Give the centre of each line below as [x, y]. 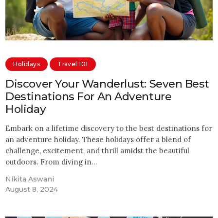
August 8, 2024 [32, 189]
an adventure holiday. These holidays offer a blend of [98, 139]
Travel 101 [73, 64]
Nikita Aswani [30, 179]
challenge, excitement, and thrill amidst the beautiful [98, 150]
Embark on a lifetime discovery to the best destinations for [109, 128]
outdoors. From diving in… [52, 162]
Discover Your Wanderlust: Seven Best [108, 83]
